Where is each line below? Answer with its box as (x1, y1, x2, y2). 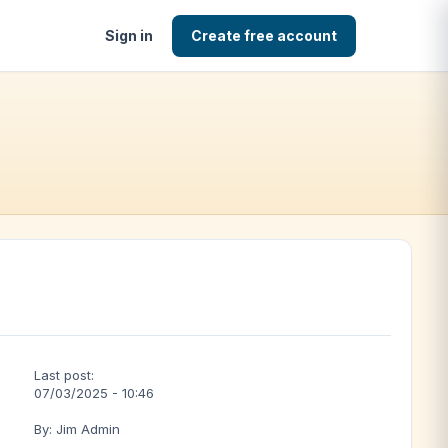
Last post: (34, 367, 94, 383)
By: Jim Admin (34, 421, 120, 437)
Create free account (191, 26, 337, 44)
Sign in (105, 26, 153, 44)
